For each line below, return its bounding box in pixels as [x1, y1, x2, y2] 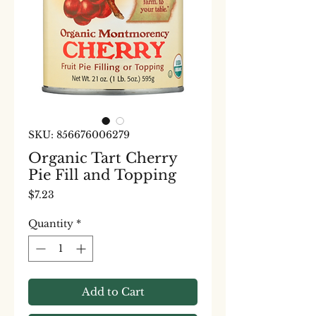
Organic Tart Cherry [28, 150, 177, 166]
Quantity [28, 217, 73, 230]
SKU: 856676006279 [28, 128, 130, 141]
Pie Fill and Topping [28, 166, 176, 183]
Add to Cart [81, 285, 145, 298]
